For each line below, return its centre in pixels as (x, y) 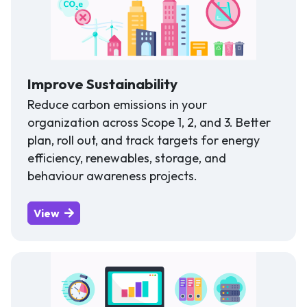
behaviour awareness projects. (112, 176)
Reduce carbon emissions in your (117, 105)
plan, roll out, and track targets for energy (144, 140)
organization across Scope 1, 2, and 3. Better (149, 123)
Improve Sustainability (102, 84)
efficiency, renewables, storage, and (127, 158)
